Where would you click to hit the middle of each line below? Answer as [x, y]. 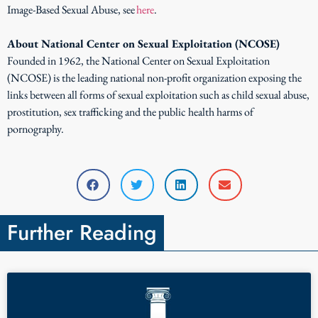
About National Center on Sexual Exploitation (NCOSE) [143, 43]
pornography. [35, 128]
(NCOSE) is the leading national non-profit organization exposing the [154, 77]
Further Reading [82, 233]
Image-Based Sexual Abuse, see [72, 9]
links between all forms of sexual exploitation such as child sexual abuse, [158, 94]
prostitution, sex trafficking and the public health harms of [130, 111]
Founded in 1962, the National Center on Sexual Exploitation [138, 60]
